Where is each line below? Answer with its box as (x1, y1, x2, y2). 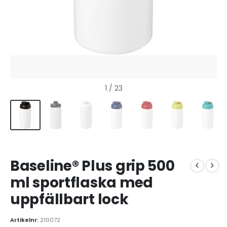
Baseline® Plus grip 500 (10, 156, 175, 176)
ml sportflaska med (10, 172, 153, 193)
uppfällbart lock (10, 189, 129, 209)
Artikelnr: (10, 216, 40, 224)
